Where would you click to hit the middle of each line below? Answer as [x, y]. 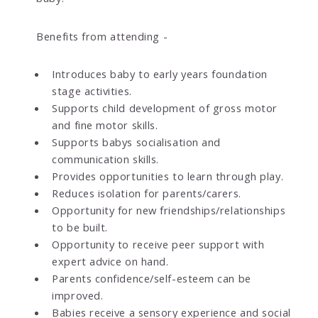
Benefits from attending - [102, 36]
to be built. [80, 227]
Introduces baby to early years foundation [160, 73]
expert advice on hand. [110, 261]
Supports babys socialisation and [136, 142]
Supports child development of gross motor [165, 108]
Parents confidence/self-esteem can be [152, 278]
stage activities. [92, 91]
